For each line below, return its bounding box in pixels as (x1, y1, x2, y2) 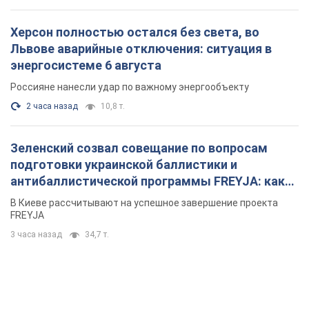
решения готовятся (10, 190, 128, 205)
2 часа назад (26, 101, 78, 111)
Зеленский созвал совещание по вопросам (10, 140, 268, 155)
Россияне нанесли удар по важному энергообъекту (10, 81, 249, 92)
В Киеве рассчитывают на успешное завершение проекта (10, 197, 278, 208)
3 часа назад (10, 229, 62, 239)
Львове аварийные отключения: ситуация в (10, 41, 272, 56)
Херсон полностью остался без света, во (10, 24, 259, 39)
